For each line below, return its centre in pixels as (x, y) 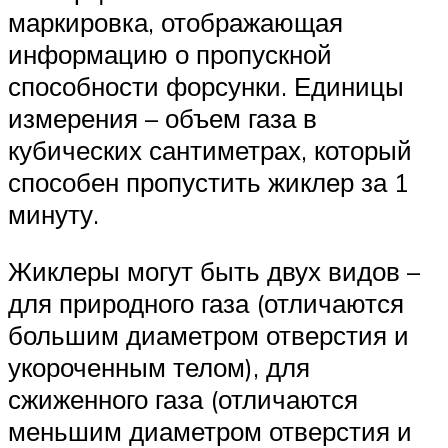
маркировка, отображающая (175, 21)
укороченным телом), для (159, 367)
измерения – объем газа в (162, 117)
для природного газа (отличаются (206, 303)
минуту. (53, 213)
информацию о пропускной (170, 53)
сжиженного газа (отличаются (183, 399)
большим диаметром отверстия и (208, 335)
